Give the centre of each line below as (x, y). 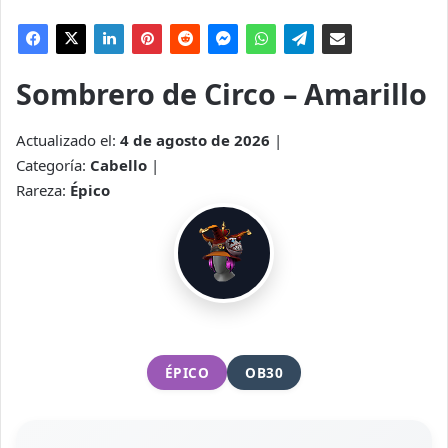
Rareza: (43, 190)
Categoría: (53, 165)
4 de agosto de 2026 (195, 140)
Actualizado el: (68, 140)
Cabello (118, 165)
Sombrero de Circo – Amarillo (221, 93)
